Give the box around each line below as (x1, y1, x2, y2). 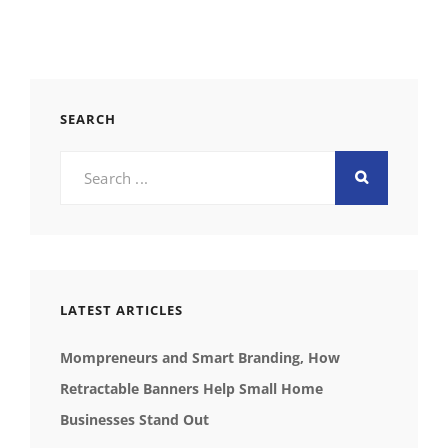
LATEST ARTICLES (60, 301, 183, 319)
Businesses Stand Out (60, 410, 209, 429)
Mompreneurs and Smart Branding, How (60, 348, 340, 367)
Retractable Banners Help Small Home (60, 379, 323, 398)
